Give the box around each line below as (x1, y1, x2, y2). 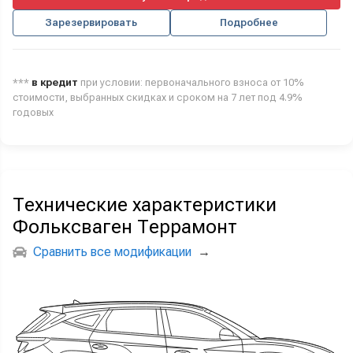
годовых (13, 106, 54, 118)
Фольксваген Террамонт (13, 215, 237, 238)
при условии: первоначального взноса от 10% (78, 76, 304, 88)
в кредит (32, 76, 78, 88)
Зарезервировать (45, 17, 138, 29)
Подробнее (219, 17, 278, 29)
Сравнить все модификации (33, 243, 191, 259)
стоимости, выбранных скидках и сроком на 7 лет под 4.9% (13, 91, 303, 103)
